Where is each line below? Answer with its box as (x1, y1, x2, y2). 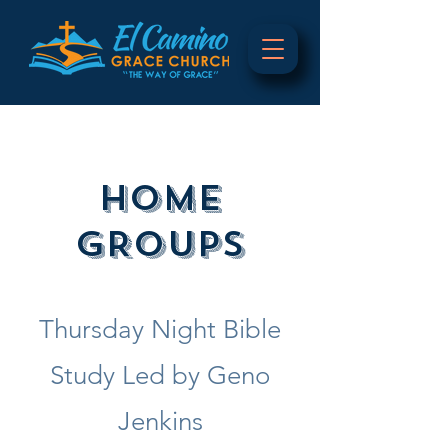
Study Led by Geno (50, 360, 270, 391)
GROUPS (75, 221, 245, 267)
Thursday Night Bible (39, 314, 281, 345)
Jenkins (117, 406, 203, 437)
